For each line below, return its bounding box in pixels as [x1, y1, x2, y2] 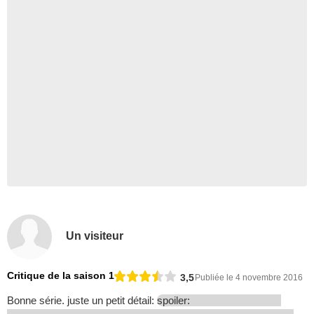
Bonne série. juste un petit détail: [7, 294, 157, 307]
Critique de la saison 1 [7, 270, 114, 282]
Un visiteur [66, 229, 124, 242]
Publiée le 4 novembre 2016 [195, 272, 303, 282]
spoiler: [157, 294, 193, 307]
